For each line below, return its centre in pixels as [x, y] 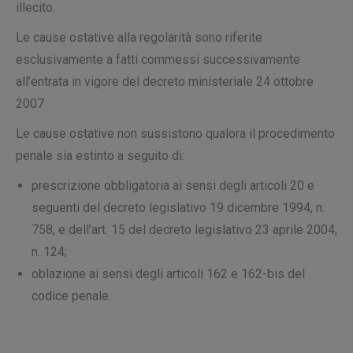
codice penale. [71, 296]
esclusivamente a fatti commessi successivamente [158, 59]
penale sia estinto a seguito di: [100, 156]
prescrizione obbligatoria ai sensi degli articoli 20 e [173, 186]
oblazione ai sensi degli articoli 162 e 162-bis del [168, 274]
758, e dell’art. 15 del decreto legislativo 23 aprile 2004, [184, 230]
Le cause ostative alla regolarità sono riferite [139, 37]
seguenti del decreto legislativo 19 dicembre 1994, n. [178, 208]
